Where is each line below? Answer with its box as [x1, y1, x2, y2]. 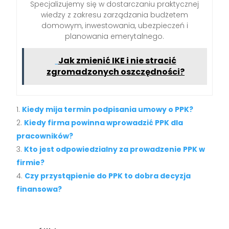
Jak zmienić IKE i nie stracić [58, 55, 176, 67]
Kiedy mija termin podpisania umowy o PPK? [22, 104, 194, 115]
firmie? [16, 157, 45, 168]
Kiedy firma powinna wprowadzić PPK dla [24, 118, 184, 128]
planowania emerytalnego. [65, 31, 164, 42]
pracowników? [16, 131, 74, 142]
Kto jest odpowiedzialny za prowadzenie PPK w [24, 144, 205, 155]
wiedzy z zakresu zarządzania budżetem [41, 10, 188, 20]
